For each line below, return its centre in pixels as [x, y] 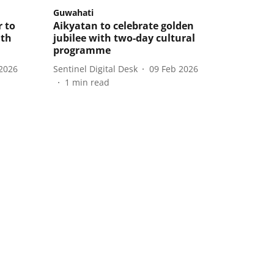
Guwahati [73, 13]
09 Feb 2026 [174, 68]
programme [82, 50]
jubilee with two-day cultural [124, 38]
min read [91, 83]
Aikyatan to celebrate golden [124, 26]
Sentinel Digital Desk [95, 68]
